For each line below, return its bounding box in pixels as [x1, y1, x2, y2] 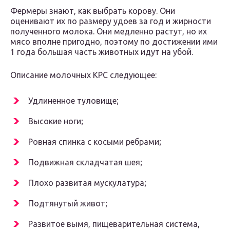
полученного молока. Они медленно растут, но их [10, 27, 207, 36]
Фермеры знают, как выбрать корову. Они [10, 6, 175, 16]
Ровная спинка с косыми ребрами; [28, 137, 161, 147]
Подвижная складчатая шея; [28, 158, 142, 167]
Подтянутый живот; [28, 199, 107, 208]
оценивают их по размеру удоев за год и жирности [10, 16, 211, 26]
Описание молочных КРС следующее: [10, 70, 157, 80]
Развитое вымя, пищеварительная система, [28, 219, 200, 229]
